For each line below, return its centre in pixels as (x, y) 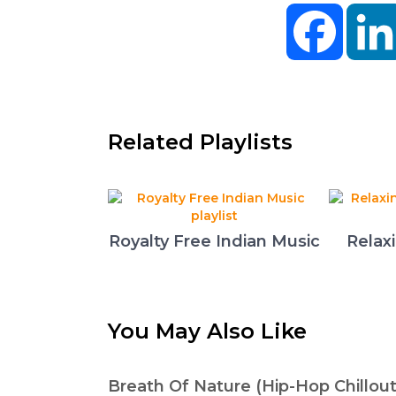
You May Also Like (207, 331)
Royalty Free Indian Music (214, 241)
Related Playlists (200, 142)
